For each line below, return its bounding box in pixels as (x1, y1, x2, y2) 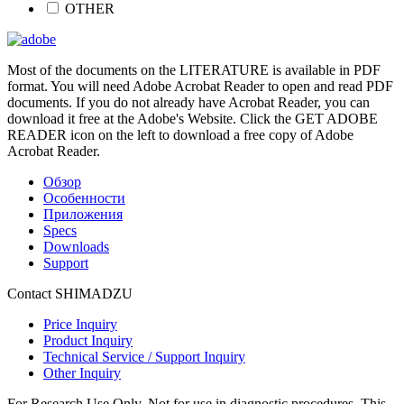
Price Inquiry (43, 317, 117, 333)
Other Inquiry (43, 365, 121, 381)
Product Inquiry (43, 333, 133, 349)
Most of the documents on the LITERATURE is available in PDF (7, 62, 381, 78)
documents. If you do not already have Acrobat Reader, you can (7, 95, 370, 111)
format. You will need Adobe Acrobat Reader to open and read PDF (7, 78, 393, 95)
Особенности (43, 190, 125, 207)
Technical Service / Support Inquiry (43, 349, 245, 365)
